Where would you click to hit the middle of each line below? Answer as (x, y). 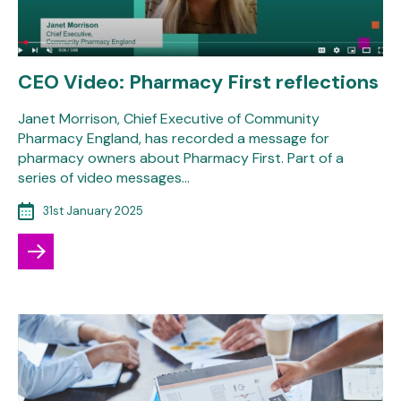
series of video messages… (104, 177)
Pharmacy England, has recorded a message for (174, 138)
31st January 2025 (93, 210)
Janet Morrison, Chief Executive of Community (169, 118)
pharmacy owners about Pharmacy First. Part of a (181, 158)
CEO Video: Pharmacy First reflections (198, 81)
